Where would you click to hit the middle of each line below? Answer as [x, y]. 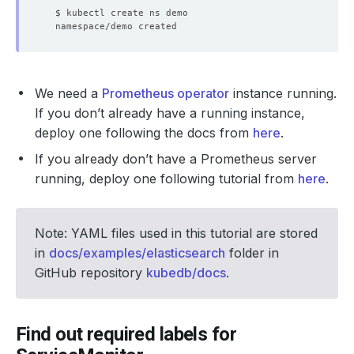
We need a [68, 93]
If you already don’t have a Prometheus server [176, 158]
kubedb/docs [186, 272]
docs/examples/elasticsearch [137, 252]
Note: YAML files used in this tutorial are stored [176, 233]
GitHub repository [90, 272]
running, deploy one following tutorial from [166, 178]
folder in [252, 252]
